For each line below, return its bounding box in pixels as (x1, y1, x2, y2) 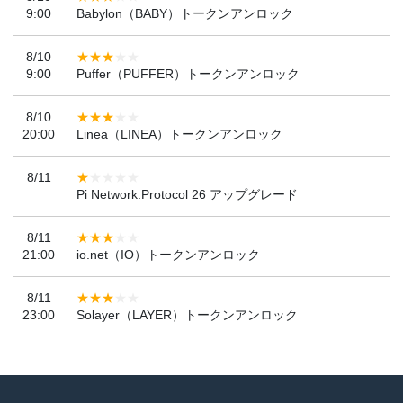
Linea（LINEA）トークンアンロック (76, 126, 282, 141)
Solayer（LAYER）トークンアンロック (76, 307, 298, 322)
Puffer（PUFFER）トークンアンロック (76, 66, 300, 81)
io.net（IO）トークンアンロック (76, 246, 260, 262)
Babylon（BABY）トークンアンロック (76, 5, 293, 21)
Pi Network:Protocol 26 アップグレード (76, 186, 298, 201)
